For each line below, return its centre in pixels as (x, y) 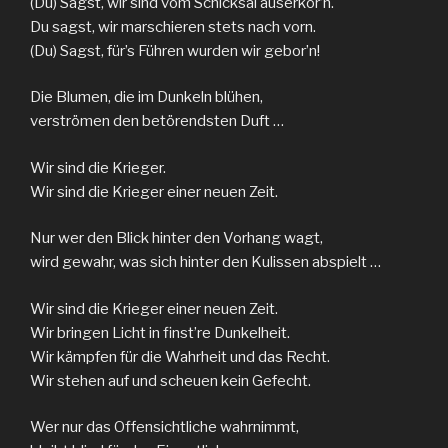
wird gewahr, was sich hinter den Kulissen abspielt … (205, 262)
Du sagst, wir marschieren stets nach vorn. (173, 26)
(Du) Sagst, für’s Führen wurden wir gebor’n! (175, 50)
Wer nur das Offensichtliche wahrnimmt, (164, 427)
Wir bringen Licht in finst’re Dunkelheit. (160, 332)
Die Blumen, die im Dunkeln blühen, (146, 97)
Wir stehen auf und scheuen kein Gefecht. (170, 380)
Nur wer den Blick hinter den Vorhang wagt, (176, 238)
